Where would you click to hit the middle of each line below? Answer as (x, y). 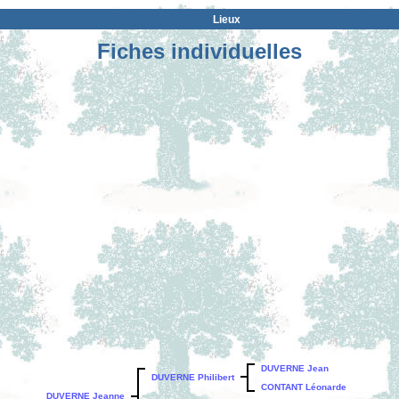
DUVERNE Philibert (193, 377)
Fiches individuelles (199, 51)
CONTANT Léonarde (304, 387)
